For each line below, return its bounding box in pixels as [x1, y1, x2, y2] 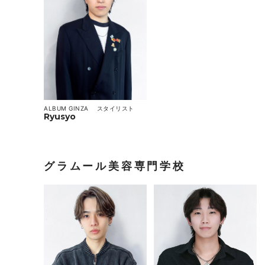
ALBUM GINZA [44, 105, 95, 112]
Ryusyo [44, 111, 76, 122]
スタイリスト [96, 105, 137, 112]
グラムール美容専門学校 [44, 160, 186, 173]
